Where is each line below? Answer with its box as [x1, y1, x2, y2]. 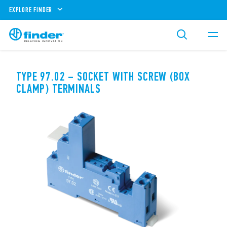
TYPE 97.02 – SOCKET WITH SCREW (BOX [16, 69, 190, 84]
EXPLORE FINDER [9, 5, 53, 14]
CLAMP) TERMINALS [16, 82, 101, 96]
